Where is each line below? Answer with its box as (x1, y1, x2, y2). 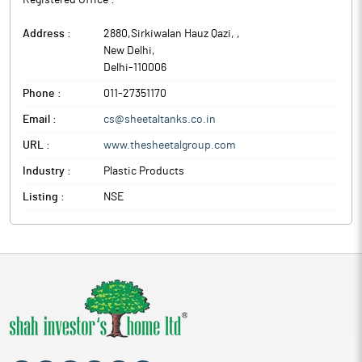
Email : (23, 114, 57, 125)
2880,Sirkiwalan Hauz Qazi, (103, 28, 237, 40)
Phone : (23, 88, 61, 99)
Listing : (23, 192, 65, 203)
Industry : (23, 166, 71, 177)
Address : (23, 28, 71, 40)
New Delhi (103, 45, 152, 57)
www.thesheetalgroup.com (103, 140, 236, 151)
